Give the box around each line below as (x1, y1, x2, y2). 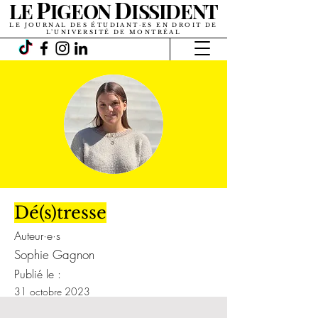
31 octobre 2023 (14, 285, 90, 298)
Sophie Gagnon (14, 246, 94, 263)
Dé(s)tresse (14, 202, 106, 223)
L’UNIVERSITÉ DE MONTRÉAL (45, 28, 182, 35)
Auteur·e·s (14, 228, 60, 243)
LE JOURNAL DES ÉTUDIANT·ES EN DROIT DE (9, 21, 218, 28)
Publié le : (14, 266, 61, 282)
